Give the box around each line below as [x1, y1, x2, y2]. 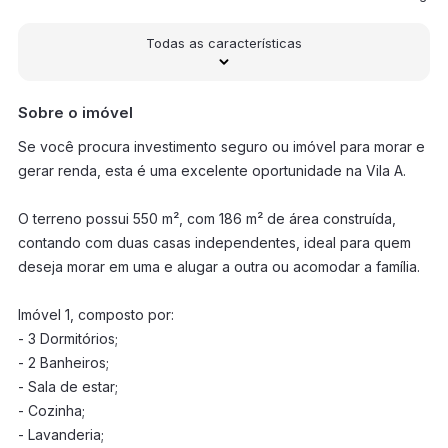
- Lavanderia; [17, 426, 104, 443]
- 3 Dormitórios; [17, 330, 118, 347]
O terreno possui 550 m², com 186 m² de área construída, [17, 210, 396, 227]
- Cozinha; [17, 402, 85, 419]
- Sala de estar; [17, 378, 118, 395]
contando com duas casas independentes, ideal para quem [17, 234, 411, 251]
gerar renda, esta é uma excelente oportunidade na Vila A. [17, 162, 406, 179]
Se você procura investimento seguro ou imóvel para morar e [17, 138, 425, 155]
